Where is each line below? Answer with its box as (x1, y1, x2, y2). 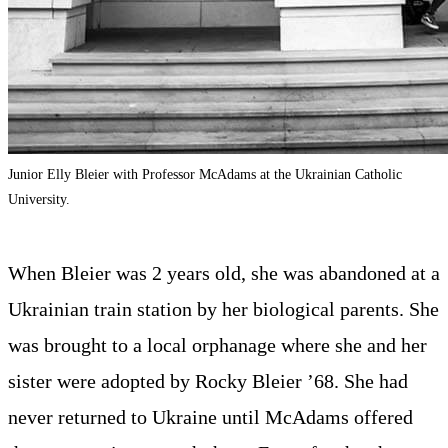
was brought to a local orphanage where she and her (8, 333, 427, 356)
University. (8, 190, 70, 207)
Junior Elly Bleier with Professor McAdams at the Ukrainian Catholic (8, 165, 402, 182)
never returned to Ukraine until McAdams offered (8, 405, 413, 428)
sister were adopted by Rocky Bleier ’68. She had (8, 369, 408, 392)
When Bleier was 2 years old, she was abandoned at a (8, 261, 440, 284)
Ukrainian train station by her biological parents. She (8, 297, 439, 320)
